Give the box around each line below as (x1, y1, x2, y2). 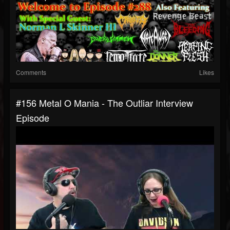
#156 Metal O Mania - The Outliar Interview (16, 96, 193, 110)
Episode (16, 111, 49, 125)
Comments (16, 68, 46, 77)
